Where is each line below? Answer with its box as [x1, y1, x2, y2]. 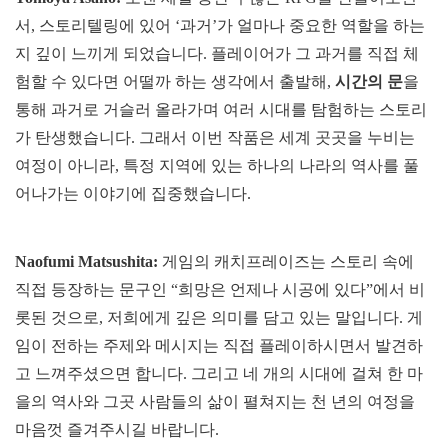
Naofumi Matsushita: [15, 253, 158, 271]
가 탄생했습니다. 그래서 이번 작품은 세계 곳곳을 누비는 [15, 129, 415, 147]
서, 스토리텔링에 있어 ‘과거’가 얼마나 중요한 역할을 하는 [15, 17, 425, 35]
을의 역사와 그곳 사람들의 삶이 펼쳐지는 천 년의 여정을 [15, 393, 415, 411]
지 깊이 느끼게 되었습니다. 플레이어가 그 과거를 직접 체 [15, 45, 419, 63]
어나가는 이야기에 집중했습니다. [15, 185, 251, 203]
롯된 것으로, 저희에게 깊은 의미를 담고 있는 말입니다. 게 [15, 309, 423, 327]
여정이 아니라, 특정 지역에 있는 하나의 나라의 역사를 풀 [15, 157, 419, 175]
